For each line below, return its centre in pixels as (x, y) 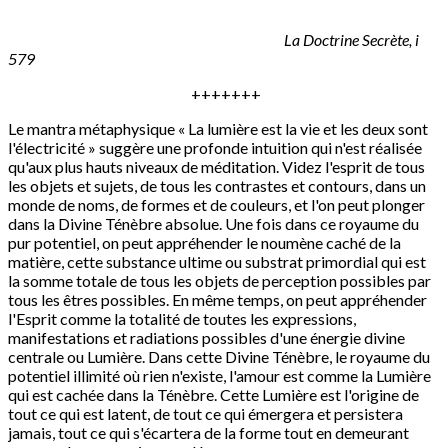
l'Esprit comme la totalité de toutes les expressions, (182, 318)
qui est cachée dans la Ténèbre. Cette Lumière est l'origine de (213, 394)
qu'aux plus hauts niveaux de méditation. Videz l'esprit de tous (216, 166)
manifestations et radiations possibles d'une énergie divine (206, 337)
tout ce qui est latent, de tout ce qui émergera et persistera (205, 413)
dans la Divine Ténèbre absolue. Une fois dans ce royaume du (213, 223)
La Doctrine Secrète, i (213, 39)
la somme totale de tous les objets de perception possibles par (219, 280)
